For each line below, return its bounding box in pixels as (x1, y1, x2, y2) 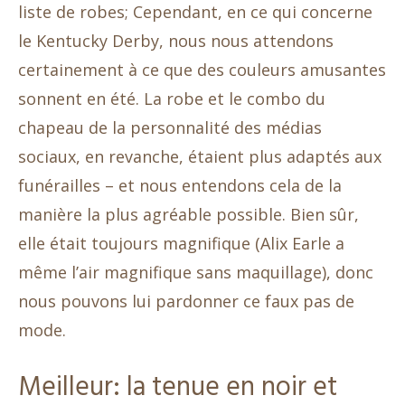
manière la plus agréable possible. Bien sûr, (18, 203, 359, 226)
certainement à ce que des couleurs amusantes (18, 59, 386, 81)
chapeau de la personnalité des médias (18, 117, 322, 139)
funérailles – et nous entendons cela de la (18, 174, 342, 197)
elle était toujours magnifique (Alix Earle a (18, 232, 344, 255)
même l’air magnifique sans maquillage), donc (18, 261, 373, 284)
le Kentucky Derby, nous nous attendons (18, 30, 334, 52)
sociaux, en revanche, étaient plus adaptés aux (18, 146, 381, 168)
